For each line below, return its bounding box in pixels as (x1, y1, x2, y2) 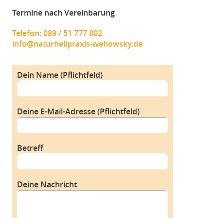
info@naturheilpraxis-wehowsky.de (12, 38, 143, 49)
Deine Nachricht (17, 179, 77, 190)
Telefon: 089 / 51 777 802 (12, 27, 103, 38)
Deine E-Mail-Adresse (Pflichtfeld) (17, 106, 140, 117)
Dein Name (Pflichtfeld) (17, 69, 103, 80)
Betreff (17, 142, 43, 153)
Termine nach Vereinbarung (12, 7, 115, 18)
